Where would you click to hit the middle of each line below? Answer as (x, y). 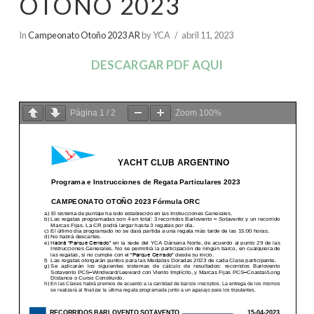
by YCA (155, 35)
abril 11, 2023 (208, 35)
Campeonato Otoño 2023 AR (84, 35)
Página (84, 112)
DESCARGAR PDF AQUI (157, 65)
